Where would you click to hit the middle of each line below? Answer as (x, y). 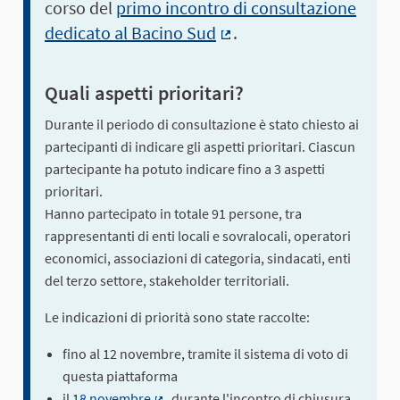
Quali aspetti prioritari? (144, 92)
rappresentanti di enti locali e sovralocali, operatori (198, 235)
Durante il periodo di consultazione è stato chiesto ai (202, 124)
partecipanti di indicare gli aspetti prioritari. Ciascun (200, 146)
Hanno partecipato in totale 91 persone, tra (173, 213)
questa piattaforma (120, 375)
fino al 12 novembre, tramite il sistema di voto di (205, 353)
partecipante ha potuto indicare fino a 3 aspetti (185, 168)
